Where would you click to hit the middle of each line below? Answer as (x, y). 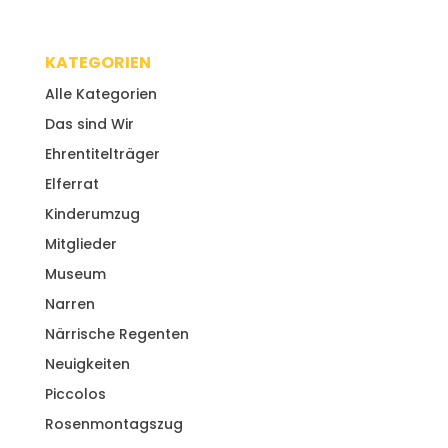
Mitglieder (80, 243)
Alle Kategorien (100, 93)
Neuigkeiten (87, 363)
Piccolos (75, 393)
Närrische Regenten (116, 333)
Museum (75, 273)
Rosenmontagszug (113, 423)
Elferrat (71, 183)
